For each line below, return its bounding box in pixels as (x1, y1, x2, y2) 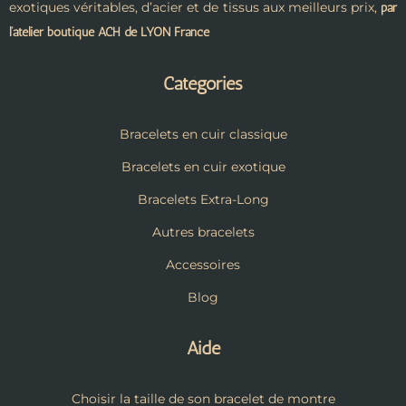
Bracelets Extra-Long (137, 191, 269, 208)
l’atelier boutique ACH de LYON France (9, 24, 209, 41)
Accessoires (166, 256, 240, 274)
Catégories (163, 72, 243, 95)
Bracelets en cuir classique (119, 126, 287, 143)
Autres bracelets (151, 224, 255, 241)
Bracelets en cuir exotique (121, 159, 285, 176)
